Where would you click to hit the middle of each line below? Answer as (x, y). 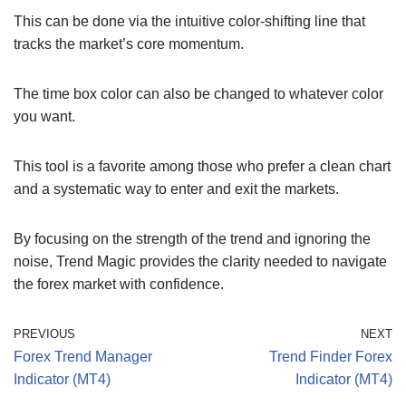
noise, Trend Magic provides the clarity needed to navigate (200, 261)
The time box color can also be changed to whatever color (198, 93)
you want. (44, 116)
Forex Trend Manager (83, 356)
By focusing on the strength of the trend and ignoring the (192, 238)
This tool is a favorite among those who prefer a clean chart (202, 166)
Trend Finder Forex (331, 356)
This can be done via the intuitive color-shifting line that (189, 21)
